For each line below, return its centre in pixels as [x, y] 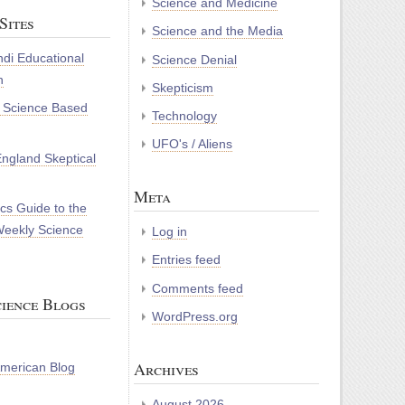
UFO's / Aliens [192, 144]
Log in [170, 232]
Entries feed [186, 260]
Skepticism [183, 87]
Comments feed [198, 288]
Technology [184, 115]
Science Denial [194, 59]
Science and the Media [217, 31]
